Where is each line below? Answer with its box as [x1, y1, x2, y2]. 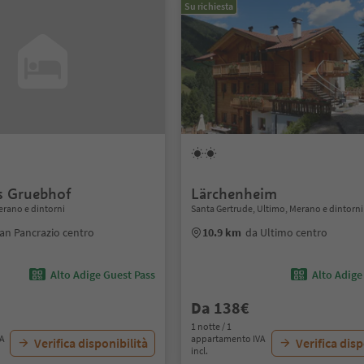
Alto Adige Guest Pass [50, 267, 156, 282]
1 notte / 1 [191, 320, 232, 332]
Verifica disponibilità [34, 335, 149, 351]
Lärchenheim [191, 184, 278, 203]
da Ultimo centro [245, 225, 328, 240]
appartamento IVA [191, 332, 266, 344]
